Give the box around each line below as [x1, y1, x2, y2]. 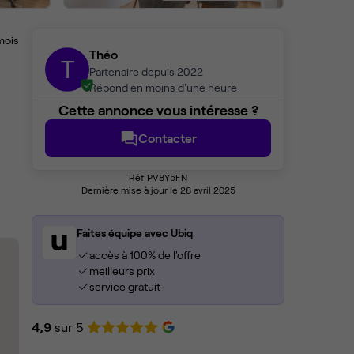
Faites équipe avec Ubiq [77, 226, 193, 240]
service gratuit [88, 280, 160, 294]
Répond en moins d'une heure [89, 81, 237, 95]
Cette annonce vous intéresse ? [58, 101, 258, 119]
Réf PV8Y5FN [129, 171, 187, 183]
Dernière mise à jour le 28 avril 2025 [81, 184, 235, 196]
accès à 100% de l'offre [88, 248, 201, 262]
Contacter [138, 130, 197, 146]
